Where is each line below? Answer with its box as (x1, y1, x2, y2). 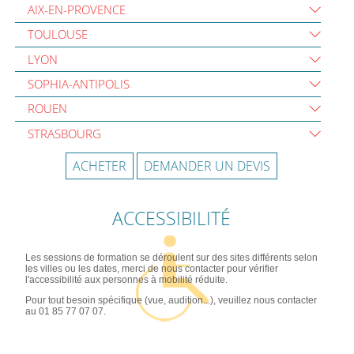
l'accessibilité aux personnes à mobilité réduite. (24, 275, 228, 285)
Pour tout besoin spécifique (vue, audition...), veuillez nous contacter (24, 295, 317, 305)
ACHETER (73, 156, 127, 175)
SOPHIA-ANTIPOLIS (27, 75, 130, 92)
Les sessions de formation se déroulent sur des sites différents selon (24, 253, 318, 263)
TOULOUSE (27, 26, 88, 43)
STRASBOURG (27, 125, 101, 142)
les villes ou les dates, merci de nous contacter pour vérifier (24, 264, 278, 274)
